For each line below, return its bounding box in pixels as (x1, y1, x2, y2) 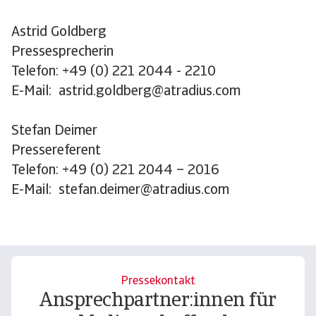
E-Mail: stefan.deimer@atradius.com (11, 183, 229, 197)
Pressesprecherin (11, 45, 114, 59)
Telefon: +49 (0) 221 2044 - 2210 (11, 65, 216, 79)
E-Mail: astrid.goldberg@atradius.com (11, 85, 241, 99)
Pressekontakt (121, 276, 195, 287)
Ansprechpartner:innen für (39, 291, 276, 311)
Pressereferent (11, 144, 101, 158)
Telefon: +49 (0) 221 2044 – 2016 (11, 164, 219, 178)
